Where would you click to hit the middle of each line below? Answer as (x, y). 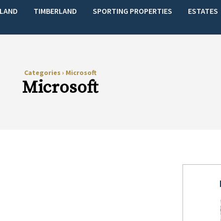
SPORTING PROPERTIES (133, 11)
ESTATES (203, 11)
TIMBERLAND (55, 11)
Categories (43, 73)
